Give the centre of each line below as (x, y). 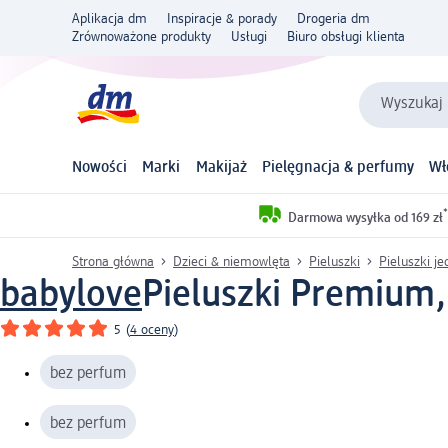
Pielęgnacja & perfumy (337, 168)
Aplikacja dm (109, 19)
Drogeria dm (333, 19)
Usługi (249, 37)
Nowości (99, 168)
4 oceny (152, 329)
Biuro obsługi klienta (346, 37)
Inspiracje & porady (222, 19)
